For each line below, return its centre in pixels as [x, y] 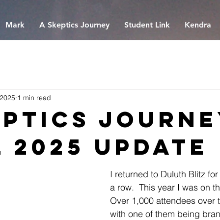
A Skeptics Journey [74, 25]
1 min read [34, 97]
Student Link [147, 25]
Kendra [198, 25]
